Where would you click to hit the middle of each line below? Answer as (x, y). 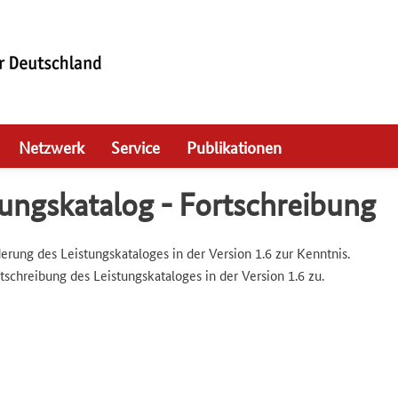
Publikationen (234, 146)
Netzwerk (52, 146)
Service (135, 146)
